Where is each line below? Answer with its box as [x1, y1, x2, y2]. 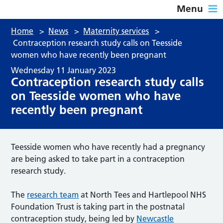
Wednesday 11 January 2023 [11, 65, 116, 75]
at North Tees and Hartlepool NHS [79, 189, 207, 200]
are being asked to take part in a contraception [11, 153, 185, 164]
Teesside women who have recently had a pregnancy [11, 141, 206, 152]
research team [27, 189, 79, 200]
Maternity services [83, 25, 149, 36]
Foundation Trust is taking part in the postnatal [11, 201, 185, 212]
